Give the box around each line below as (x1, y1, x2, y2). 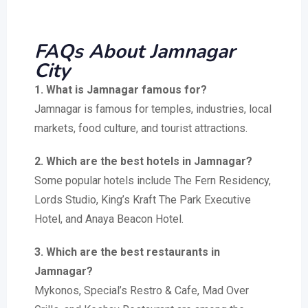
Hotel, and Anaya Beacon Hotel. (34, 212, 184, 226)
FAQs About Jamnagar (34, 38, 235, 65)
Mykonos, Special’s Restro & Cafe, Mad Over (34, 284, 249, 298)
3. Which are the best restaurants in (34, 245, 220, 259)
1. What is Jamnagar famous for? (34, 83, 207, 97)
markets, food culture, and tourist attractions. (34, 122, 247, 135)
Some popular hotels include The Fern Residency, (34, 174, 271, 188)
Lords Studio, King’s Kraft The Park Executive (34, 193, 251, 207)
